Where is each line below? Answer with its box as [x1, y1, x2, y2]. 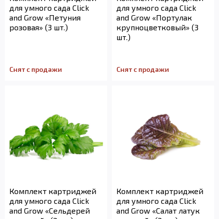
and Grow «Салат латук [116, 206, 200, 215]
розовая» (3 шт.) [9, 22, 68, 32]
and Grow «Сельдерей [9, 206, 90, 215]
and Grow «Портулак [116, 13, 192, 22]
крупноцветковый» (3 [116, 22, 198, 32]
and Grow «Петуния [9, 13, 81, 22]
